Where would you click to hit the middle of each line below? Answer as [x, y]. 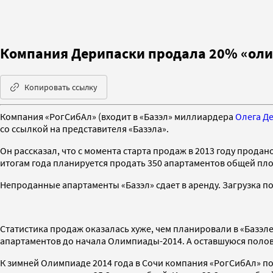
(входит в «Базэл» [136, 116]
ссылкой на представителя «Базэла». [91, 128]
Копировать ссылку [61, 87]
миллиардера [205, 116]
